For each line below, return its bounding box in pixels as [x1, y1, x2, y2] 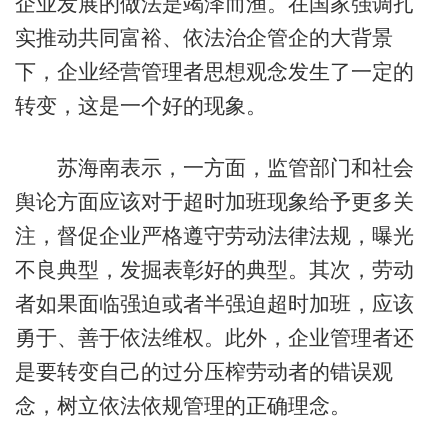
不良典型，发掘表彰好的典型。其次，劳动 [14, 257, 414, 281]
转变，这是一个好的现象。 [14, 94, 267, 118]
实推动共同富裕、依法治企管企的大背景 [14, 26, 393, 50]
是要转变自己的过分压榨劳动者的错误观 [14, 359, 393, 383]
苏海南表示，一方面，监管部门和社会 [14, 155, 414, 179]
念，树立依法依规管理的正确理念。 [14, 393, 351, 417]
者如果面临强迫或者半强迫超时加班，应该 [14, 291, 414, 315]
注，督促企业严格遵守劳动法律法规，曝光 [14, 223, 414, 247]
